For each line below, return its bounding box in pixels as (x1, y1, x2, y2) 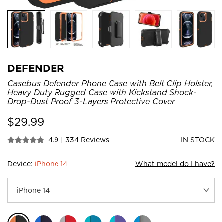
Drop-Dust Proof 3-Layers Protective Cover (7, 96, 175, 106)
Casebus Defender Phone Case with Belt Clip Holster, (7, 78, 213, 88)
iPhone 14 (35, 159, 67, 167)
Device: (7, 159, 35, 167)
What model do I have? (135, 159, 215, 167)
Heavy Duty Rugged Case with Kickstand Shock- (7, 87, 197, 97)
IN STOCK (181, 135, 215, 144)
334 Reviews (65, 135, 109, 144)
